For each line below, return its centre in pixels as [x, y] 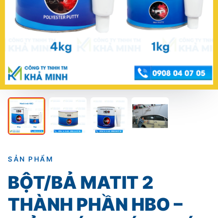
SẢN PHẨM [31, 159]
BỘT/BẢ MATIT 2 [81, 182]
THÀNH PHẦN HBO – [95, 204]
